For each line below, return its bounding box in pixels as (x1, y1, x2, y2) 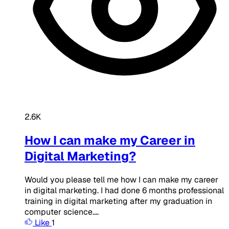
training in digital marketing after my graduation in (25, 195, 212, 207)
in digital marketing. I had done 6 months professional (25, 185, 224, 196)
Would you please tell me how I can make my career (25, 174, 218, 185)
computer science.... (25, 206, 99, 217)
